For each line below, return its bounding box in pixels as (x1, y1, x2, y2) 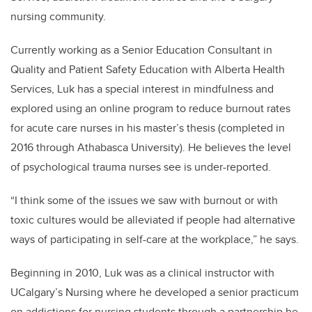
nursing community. (10, 8, 106, 25)
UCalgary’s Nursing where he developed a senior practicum (10, 284, 299, 301)
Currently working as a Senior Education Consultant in (10, 42, 272, 58)
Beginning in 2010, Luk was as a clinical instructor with (10, 265, 274, 281)
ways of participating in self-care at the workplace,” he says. (10, 231, 299, 248)
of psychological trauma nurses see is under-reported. (10, 159, 271, 175)
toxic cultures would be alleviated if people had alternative (10, 212, 295, 228)
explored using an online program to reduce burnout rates (10, 100, 290, 117)
